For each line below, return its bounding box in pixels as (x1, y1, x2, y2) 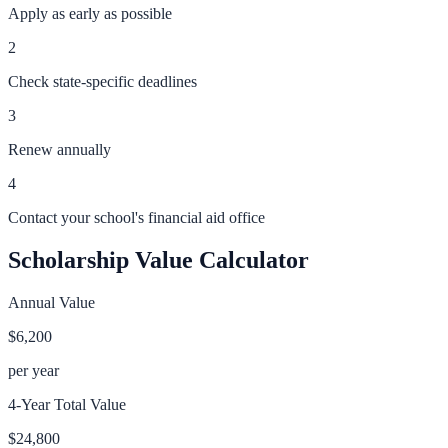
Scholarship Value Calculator (8, 247, 309, 274)
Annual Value (8, 294, 95, 312)
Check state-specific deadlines (8, 73, 197, 91)
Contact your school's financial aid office (8, 209, 265, 227)
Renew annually (8, 141, 111, 159)
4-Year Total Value (8, 396, 126, 414)
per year (8, 362, 59, 380)
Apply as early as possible (8, 5, 172, 23)
